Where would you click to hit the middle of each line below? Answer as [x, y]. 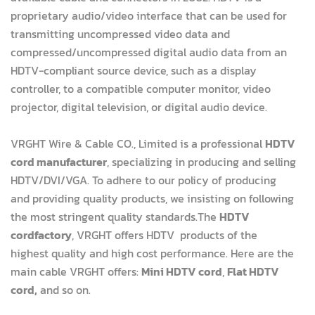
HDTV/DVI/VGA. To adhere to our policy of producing [143, 180]
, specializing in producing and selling [201, 162]
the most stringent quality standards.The [115, 217]
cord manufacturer [59, 162]
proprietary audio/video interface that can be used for [149, 15]
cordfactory [41, 235]
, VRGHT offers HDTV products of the [165, 235]
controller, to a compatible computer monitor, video [141, 89]
